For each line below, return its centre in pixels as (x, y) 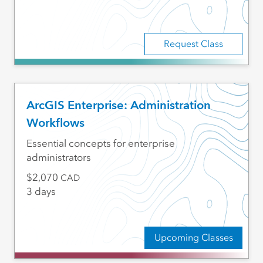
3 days (41, 192)
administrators (58, 158)
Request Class (194, 44)
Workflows (55, 123)
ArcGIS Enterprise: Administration (118, 105)
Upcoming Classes (193, 237)
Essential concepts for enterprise (100, 144)
